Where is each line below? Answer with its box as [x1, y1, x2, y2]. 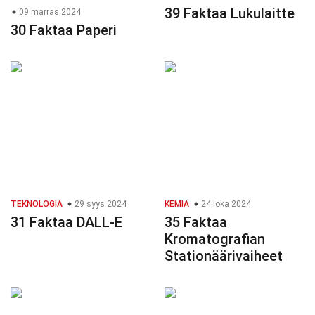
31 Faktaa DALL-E [11, 214, 122, 231]
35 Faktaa [165, 214, 227, 231]
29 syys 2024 [72, 199, 127, 210]
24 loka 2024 [199, 199, 251, 210]
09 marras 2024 [17, 7, 81, 18]
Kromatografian [165, 231, 265, 248]
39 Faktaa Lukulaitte [165, 5, 295, 22]
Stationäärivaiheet [165, 247, 283, 265]
